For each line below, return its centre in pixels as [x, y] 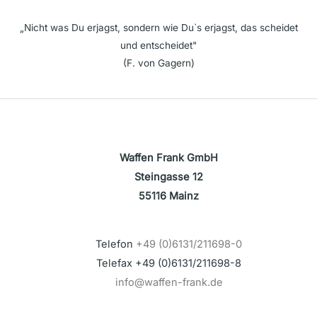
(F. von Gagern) [158, 63]
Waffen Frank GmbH [169, 158]
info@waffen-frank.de [169, 283]
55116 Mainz [169, 196]
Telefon [116, 244]
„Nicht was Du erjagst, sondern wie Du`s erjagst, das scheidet [158, 27]
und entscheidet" [158, 45]
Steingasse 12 [169, 177]
